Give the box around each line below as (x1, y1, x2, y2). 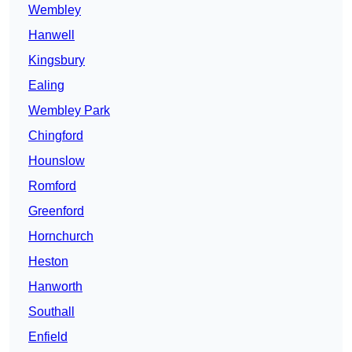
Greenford (28, 204, 84, 218)
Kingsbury (28, 53, 85, 68)
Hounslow (28, 154, 85, 168)
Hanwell (28, 28, 75, 42)
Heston (28, 255, 68, 269)
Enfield (28, 330, 68, 344)
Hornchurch (28, 229, 93, 244)
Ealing (28, 79, 64, 93)
